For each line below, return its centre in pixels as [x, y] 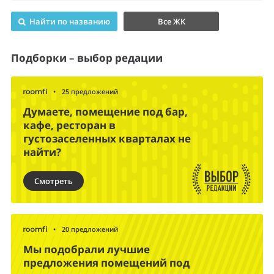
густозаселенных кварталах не [107, 139]
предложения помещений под [106, 263]
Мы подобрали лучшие [87, 250]
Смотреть [54, 181]
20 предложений [90, 229]
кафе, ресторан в [69, 125]
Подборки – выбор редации [87, 58]
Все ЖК [171, 22]
